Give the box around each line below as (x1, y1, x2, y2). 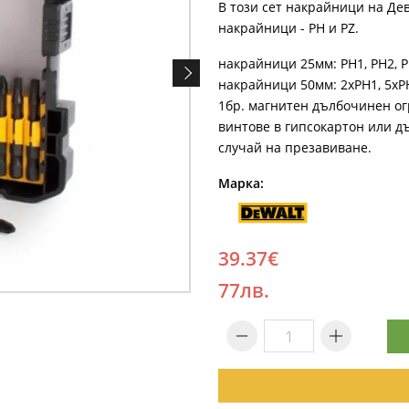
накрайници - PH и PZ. (218, 19, 359, 37)
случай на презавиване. (218, 139, 372, 156)
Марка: (218, 174, 264, 192)
